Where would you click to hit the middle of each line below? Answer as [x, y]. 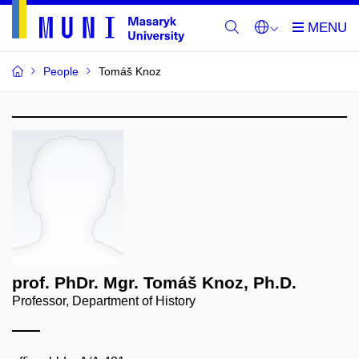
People [61, 71]
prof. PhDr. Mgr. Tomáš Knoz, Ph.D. [154, 282]
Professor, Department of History [104, 301]
